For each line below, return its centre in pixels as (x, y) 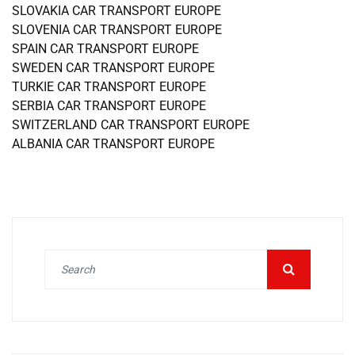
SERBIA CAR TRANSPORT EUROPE (109, 106)
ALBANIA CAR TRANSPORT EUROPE (113, 144)
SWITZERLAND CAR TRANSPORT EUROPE (131, 125)
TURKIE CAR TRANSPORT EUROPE (109, 87)
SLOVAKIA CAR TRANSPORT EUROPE (116, 11)
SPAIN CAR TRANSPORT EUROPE (105, 49)
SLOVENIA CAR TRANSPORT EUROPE (117, 30)
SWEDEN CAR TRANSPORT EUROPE (113, 68)
